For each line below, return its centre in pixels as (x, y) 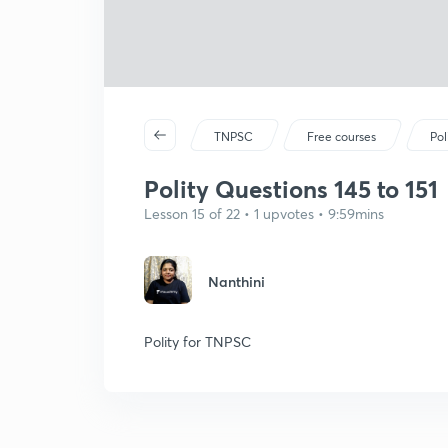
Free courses (342, 136)
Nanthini (236, 281)
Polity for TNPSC (197, 341)
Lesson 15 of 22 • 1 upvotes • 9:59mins (264, 213)
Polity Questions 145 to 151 (291, 189)
